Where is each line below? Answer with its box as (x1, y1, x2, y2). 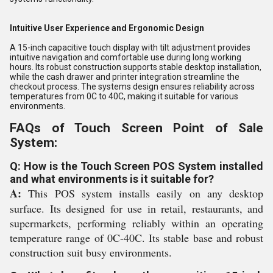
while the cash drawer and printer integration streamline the (10, 72, 239, 82)
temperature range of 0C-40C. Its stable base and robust (10, 230, 263, 245)
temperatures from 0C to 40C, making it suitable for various (10, 91, 238, 101)
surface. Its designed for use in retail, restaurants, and (10, 201, 263, 216)
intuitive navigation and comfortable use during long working (10, 52, 241, 62)
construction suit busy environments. (10, 245, 172, 260)
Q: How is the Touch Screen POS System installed (10, 160, 263, 172)
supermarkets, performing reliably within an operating (10, 216, 263, 230)
